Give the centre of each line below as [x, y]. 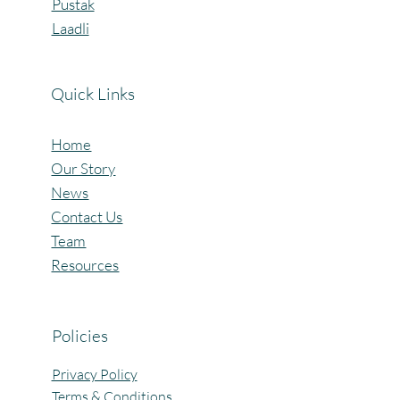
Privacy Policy [94, 374]
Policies [79, 335]
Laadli [70, 28]
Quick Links [93, 93]
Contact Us [87, 216]
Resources [85, 264]
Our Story [83, 168]
